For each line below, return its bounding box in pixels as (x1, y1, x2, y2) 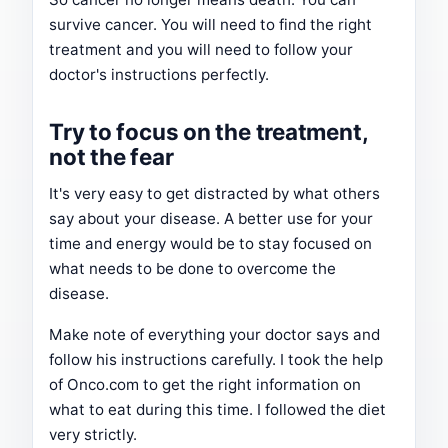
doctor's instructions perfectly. (49, 65, 269, 85)
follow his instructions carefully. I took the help (49, 350, 383, 370)
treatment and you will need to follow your (49, 40, 353, 60)
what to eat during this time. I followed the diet (49, 400, 386, 420)
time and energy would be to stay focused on (49, 234, 372, 254)
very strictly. (49, 425, 137, 445)
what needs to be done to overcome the (49, 259, 336, 279)
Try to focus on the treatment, (49, 118, 368, 146)
